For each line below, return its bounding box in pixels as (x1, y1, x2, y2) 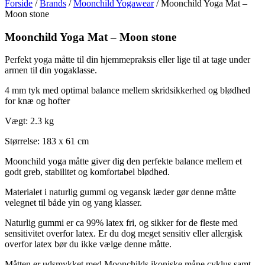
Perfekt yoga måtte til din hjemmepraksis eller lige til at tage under (5, 54, 250, 65)
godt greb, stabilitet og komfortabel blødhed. (5, 167, 170, 177)
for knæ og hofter (5, 96, 70, 106)
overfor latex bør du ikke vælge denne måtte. (5, 239, 172, 250)
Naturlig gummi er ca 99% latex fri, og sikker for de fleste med (5, 218, 238, 228)
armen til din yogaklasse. (5, 65, 97, 76)
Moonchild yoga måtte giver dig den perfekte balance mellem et (5, 156, 242, 167)
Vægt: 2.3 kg (5, 116, 54, 127)
